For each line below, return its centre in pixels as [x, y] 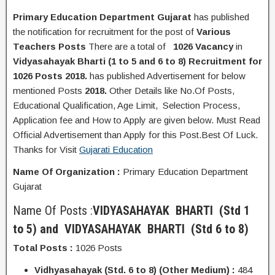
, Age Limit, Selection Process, [176, 105]
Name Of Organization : [68, 172]
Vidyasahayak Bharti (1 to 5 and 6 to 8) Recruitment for [137, 61]
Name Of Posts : [53, 211]
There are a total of [128, 46]
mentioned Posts [49, 91]
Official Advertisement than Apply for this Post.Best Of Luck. [135, 135]
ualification [91, 105]
